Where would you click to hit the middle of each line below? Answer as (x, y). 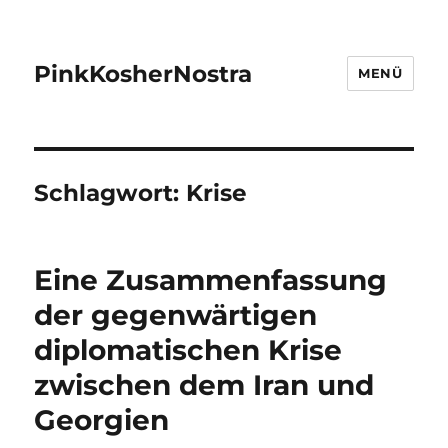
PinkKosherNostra (143, 73)
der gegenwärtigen (176, 315)
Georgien (102, 420)
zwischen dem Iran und (204, 385)
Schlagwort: (110, 193)
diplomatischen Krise (188, 350)
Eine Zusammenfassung (211, 280)
